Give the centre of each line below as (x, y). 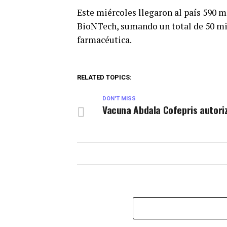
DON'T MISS (119, 99)
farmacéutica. (104, 40)
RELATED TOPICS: (104, 77)
